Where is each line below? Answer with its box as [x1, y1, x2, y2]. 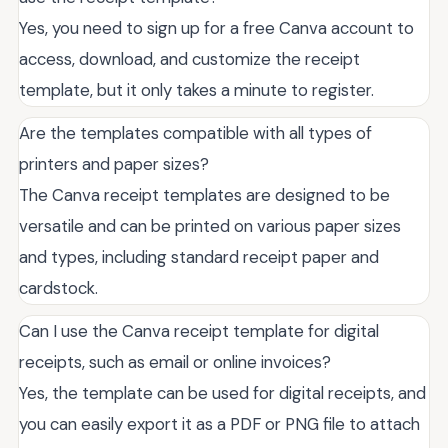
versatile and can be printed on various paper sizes [19, 215, 401, 238]
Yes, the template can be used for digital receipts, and [19, 382, 426, 405]
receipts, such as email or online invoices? [19, 351, 331, 374]
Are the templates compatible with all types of [19, 122, 372, 145]
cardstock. [19, 277, 98, 300]
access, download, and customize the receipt [19, 48, 360, 71]
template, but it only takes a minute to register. [19, 79, 374, 102]
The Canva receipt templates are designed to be [19, 184, 390, 207]
